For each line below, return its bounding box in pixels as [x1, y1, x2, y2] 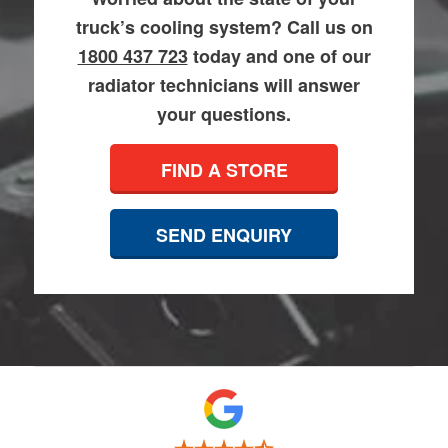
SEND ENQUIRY [156, 222, 292, 249]
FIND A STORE [160, 157, 288, 184]
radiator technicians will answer [88, 72, 360, 99]
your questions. [157, 101, 291, 128]
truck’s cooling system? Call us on [75, 14, 373, 41]
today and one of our [187, 43, 371, 70]
